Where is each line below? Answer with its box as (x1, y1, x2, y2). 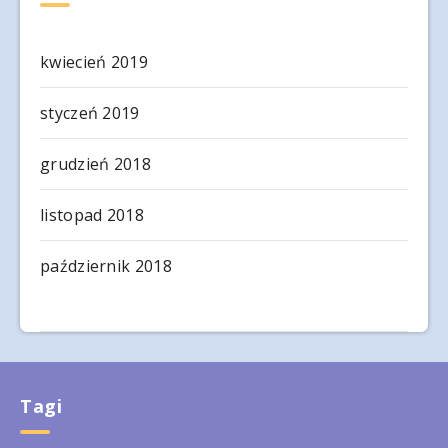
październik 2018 (40, 255, 172, 278)
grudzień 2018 (40, 153, 151, 176)
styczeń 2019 (40, 102, 140, 125)
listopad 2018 (40, 204, 144, 227)
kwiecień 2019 (40, 51, 148, 74)
